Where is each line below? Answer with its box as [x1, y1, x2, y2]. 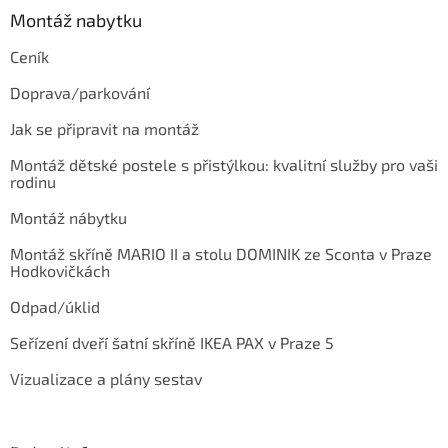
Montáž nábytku [10, 207, 127, 227]
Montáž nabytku [10, 8, 142, 31]
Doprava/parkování [10, 82, 150, 102]
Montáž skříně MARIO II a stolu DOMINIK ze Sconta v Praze [10, 243, 432, 263]
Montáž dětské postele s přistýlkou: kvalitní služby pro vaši [10, 154, 438, 174]
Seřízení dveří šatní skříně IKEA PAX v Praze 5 [10, 332, 334, 352]
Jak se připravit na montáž [10, 118, 199, 138]
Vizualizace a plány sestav [10, 368, 202, 388]
